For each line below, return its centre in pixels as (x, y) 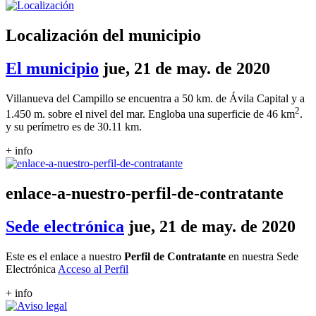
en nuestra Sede (262, 256)
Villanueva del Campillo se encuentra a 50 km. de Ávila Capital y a (155, 98)
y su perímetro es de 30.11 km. (74, 126)
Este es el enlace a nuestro (65, 256)
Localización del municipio (103, 35)
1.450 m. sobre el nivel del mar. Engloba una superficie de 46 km (150, 114)
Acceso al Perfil (93, 269)
